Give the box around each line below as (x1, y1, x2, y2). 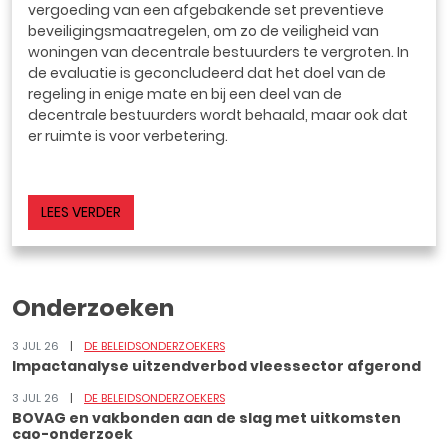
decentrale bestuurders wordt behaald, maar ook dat (28, 105, 408, 125)
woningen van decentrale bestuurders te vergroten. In (28, 42, 409, 62)
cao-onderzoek (12, 424, 133, 444)
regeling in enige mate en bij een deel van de (28, 84, 342, 104)
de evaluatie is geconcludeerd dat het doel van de (28, 63, 386, 83)
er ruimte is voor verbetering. (28, 126, 228, 146)
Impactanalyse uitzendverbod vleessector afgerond (12, 356, 421, 376)
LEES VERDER (41, 202, 121, 222)
